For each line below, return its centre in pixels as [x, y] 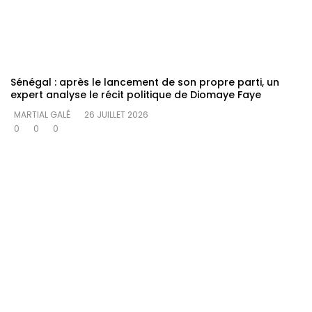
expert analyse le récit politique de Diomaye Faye [136, 95]
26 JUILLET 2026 [116, 115]
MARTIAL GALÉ [42, 115]
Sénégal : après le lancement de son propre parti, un [145, 83]
